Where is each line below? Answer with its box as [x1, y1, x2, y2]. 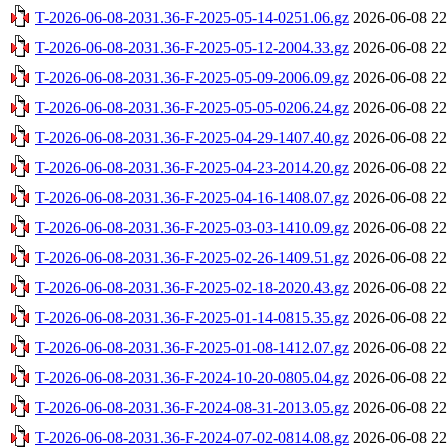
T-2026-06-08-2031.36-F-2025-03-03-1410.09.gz [35, 218, 349, 236]
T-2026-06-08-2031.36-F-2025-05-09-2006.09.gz [35, 68, 349, 86]
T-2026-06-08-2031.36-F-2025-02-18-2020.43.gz [35, 278, 349, 296]
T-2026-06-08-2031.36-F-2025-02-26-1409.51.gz [35, 248, 349, 266]
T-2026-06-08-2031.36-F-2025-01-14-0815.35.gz [35, 308, 349, 326]
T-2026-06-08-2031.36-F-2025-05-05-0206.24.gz [35, 98, 349, 116]
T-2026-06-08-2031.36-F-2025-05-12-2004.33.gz [35, 38, 349, 56]
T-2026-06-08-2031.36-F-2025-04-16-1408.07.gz [35, 188, 349, 206]
